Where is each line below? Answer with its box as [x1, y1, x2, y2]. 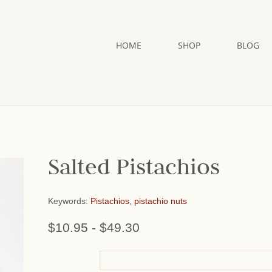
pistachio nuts [134, 196, 187, 206]
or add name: [48, 253, 100, 262]
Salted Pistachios [48, 152, 220, 188]
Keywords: [48, 196, 90, 206]
